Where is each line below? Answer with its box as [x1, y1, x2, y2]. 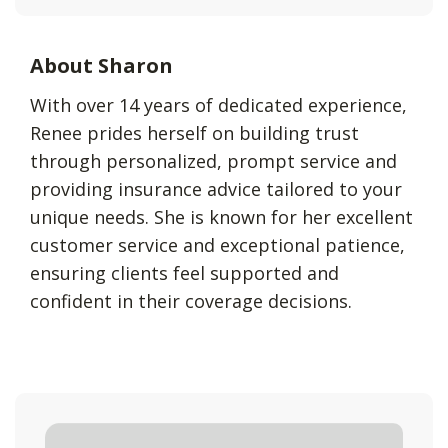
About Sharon [30, 52, 173, 80]
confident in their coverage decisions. [30, 289, 352, 314]
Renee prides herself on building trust [30, 121, 359, 146]
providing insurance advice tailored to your [30, 177, 402, 202]
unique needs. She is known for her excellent [30, 205, 413, 230]
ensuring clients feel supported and [30, 261, 339, 286]
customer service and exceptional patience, [30, 233, 405, 258]
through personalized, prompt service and [30, 149, 397, 174]
